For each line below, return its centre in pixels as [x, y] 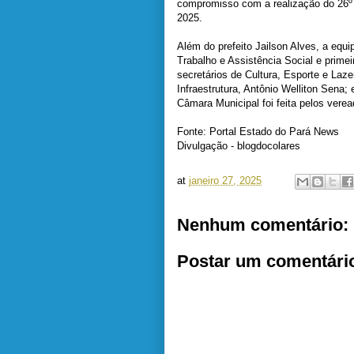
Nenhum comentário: [263, 225]
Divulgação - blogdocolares [239, 146]
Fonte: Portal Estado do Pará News [258, 132]
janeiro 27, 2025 [225, 181]
